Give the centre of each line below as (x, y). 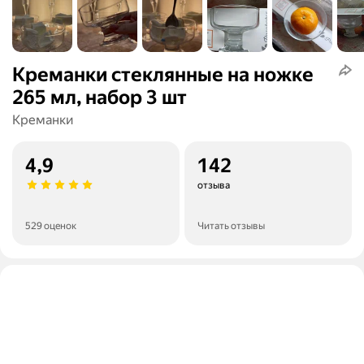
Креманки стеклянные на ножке (163, 75)
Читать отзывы (231, 226)
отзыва (214, 186)
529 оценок (51, 226)
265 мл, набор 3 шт (100, 98)
